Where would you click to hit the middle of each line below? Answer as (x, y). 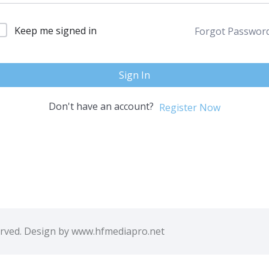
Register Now (189, 107)
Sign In (134, 75)
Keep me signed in (56, 31)
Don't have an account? (103, 107)
